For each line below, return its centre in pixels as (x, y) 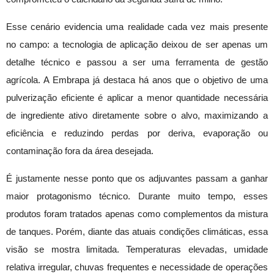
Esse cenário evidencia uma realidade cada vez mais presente (137, 27)
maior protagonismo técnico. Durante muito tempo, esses (137, 197)
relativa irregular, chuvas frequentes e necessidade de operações (137, 268)
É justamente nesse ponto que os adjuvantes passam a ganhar (137, 179)
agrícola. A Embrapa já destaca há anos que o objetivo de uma (137, 80)
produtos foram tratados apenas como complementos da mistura (137, 214)
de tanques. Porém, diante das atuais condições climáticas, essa (137, 232)
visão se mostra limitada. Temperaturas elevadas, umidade (137, 250)
